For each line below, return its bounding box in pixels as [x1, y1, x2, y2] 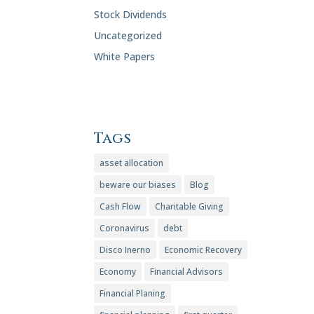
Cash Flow [100, 200, 142, 213]
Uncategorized [94, 29, 163, 43]
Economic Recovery [165, 244, 243, 257]
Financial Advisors [150, 266, 224, 278]
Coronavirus [100, 222, 150, 235]
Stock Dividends [94, 8, 168, 22]
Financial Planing [100, 287, 166, 300]
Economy [100, 266, 137, 278]
